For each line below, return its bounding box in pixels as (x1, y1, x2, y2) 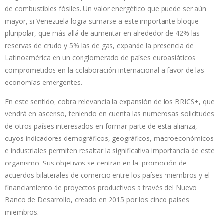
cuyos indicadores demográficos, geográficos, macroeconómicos (5, 134, 214, 143)
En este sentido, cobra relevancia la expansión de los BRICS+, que (5, 97, 215, 107)
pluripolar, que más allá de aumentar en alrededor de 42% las (5, 28, 200, 38)
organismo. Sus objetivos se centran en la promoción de (5, 158, 187, 168)
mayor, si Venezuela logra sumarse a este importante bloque (5, 16, 199, 26)
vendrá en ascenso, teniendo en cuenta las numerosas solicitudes (5, 109, 214, 119)
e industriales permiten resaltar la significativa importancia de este (5, 146, 215, 156)
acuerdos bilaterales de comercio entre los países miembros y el (5, 170, 210, 180)
